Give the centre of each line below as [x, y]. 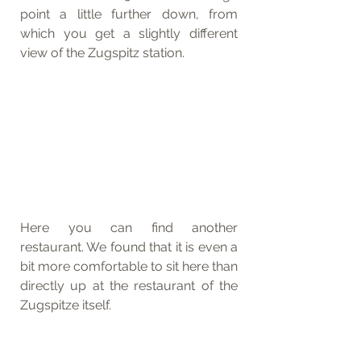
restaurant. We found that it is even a [129, 247]
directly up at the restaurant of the [129, 285]
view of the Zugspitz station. [104, 53]
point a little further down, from [129, 14]
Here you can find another [129, 227]
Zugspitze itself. [66, 305]
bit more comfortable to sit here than [129, 266]
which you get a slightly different [129, 33]
